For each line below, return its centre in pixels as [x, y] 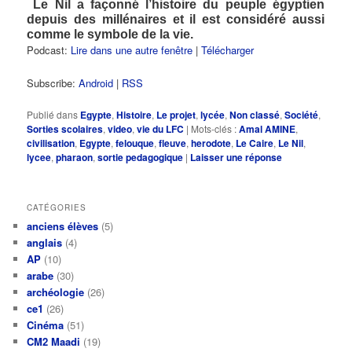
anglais [45, 243]
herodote [211, 143]
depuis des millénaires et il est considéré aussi [176, 19]
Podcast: [49, 49]
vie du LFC [161, 128]
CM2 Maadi [54, 342]
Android [96, 82]
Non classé [255, 114]
